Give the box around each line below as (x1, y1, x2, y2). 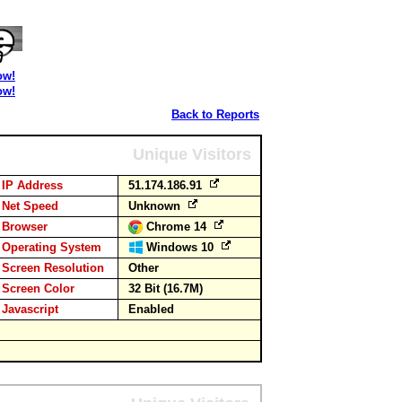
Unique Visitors (133, 145, 251, 163)
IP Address (2, 179, 63, 192)
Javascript (2, 302, 58, 316)
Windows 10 (146, 240, 217, 254)
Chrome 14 (146, 220, 210, 233)
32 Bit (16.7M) (128, 282, 203, 295)
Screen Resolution (2, 261, 104, 275)
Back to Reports (171, 108, 259, 121)
